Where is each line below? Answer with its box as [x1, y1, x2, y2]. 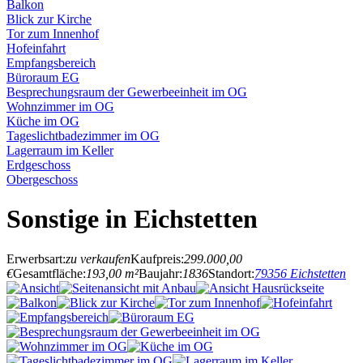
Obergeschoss [6, 173, 78, 186]
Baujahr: [139, 266, 182, 280]
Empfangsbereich [6, 56, 96, 70]
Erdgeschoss [6, 158, 70, 172]
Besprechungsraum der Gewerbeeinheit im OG [6, 85, 247, 99]
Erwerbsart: [6, 251, 66, 266]
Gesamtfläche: [13, 266, 86, 280]
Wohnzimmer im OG [6, 100, 114, 113]
